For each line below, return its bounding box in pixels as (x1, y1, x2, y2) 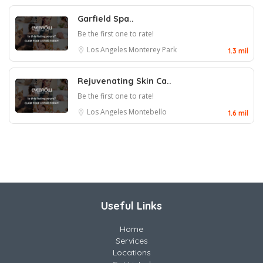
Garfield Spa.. (77, 14, 134, 24)
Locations (112, 247, 151, 258)
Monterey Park (129, 45, 177, 55)
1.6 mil (228, 109, 248, 117)
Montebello (129, 107, 167, 117)
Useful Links (101, 199, 162, 213)
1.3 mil (228, 46, 248, 55)
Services (115, 235, 148, 246)
